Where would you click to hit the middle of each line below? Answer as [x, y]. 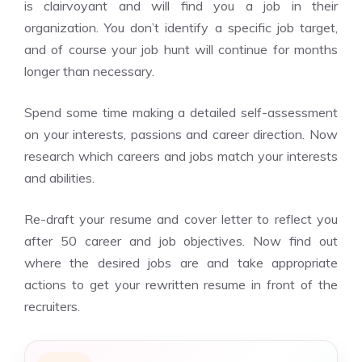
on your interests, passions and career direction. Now [181, 134]
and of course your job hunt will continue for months [181, 49]
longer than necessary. [89, 71]
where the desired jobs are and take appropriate [181, 263]
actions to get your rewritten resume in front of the [181, 284]
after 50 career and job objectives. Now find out [181, 241]
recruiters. [52, 306]
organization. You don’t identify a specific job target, [181, 27]
